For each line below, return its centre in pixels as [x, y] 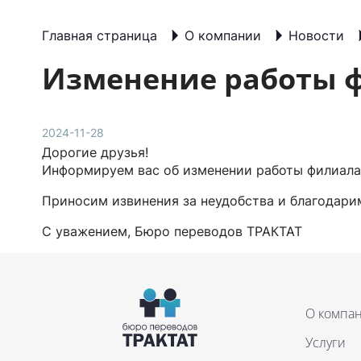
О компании [223, 35]
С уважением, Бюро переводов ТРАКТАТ [172, 231]
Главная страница [100, 35]
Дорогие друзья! [95, 152]
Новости [316, 35]
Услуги [326, 342]
